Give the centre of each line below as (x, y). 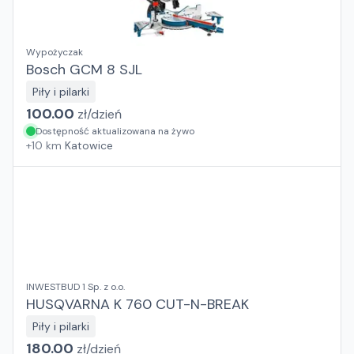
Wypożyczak (55, 52)
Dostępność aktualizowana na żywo (115, 131)
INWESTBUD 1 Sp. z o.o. (75, 287)
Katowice (89, 145)
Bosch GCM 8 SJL (84, 70)
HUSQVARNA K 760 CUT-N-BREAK (137, 304)
